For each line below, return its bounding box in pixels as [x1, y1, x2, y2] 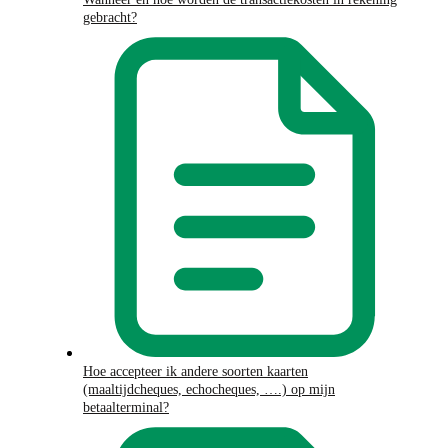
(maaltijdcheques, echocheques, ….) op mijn [83, 382, 335, 398]
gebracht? [83, 10, 137, 26]
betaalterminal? [83, 400, 169, 416]
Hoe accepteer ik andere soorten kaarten [83, 364, 308, 380]
